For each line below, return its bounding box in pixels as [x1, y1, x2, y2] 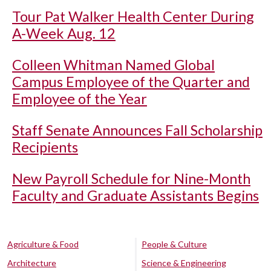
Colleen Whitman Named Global [12, 56, 215, 73]
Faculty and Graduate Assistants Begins [12, 187, 259, 204]
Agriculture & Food [7, 239, 79, 249]
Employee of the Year [12, 90, 147, 107]
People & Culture [142, 239, 207, 249]
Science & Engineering [142, 258, 226, 268]
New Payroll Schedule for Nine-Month [12, 170, 250, 187]
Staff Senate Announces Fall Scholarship [12, 122, 263, 139]
